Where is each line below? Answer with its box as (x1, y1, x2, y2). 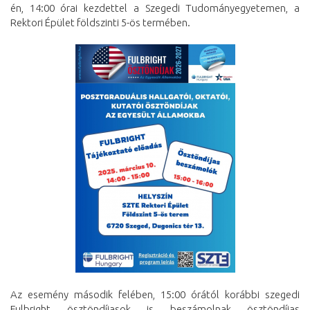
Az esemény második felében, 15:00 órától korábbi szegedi (10, 289, 300, 300)
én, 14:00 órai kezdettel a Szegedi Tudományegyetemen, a (10, 2, 300, 14)
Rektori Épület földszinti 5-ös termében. (10, 17, 190, 28)
